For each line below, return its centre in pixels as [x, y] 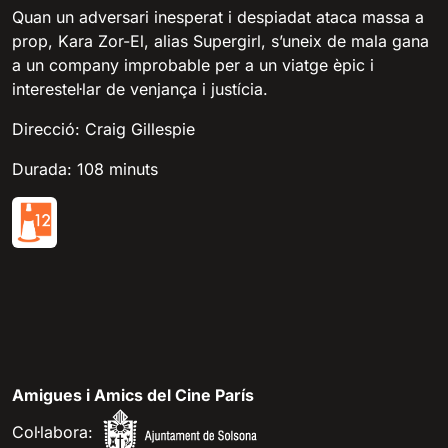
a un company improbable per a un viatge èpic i [193, 64]
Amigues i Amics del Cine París [133, 395]
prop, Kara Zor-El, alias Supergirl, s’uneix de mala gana [220, 40]
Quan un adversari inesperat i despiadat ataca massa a [218, 16]
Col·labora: [52, 432]
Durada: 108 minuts [85, 168]
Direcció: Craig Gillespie [103, 128]
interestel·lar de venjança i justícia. [140, 88]
